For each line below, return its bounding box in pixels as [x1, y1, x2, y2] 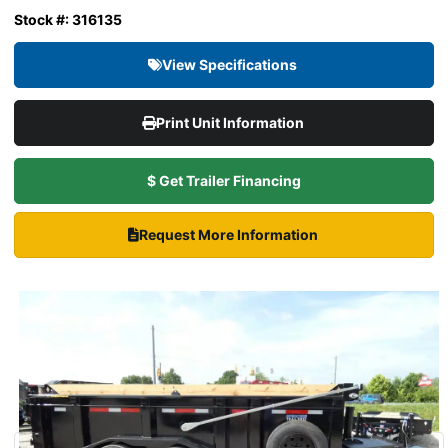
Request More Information [138, 226, 321, 244]
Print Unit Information [155, 114, 307, 132]
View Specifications [162, 56, 300, 74]
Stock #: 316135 [14, 11, 122, 29]
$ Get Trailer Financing [147, 172, 301, 190]
